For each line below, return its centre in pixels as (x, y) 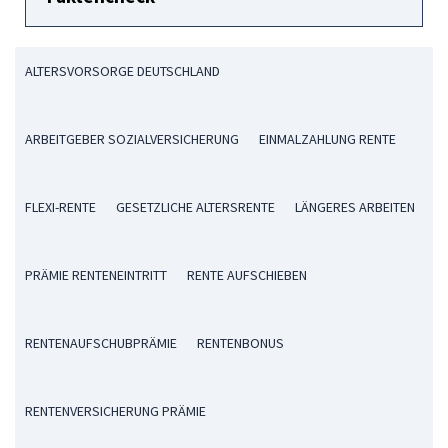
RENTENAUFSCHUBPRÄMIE (101, 342)
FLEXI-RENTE (60, 206)
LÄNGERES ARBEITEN (355, 206)
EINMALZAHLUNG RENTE (327, 138)
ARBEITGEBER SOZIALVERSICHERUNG (132, 138)
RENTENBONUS (240, 342)
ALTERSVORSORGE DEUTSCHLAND (122, 70)
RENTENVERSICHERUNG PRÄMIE (115, 410)
